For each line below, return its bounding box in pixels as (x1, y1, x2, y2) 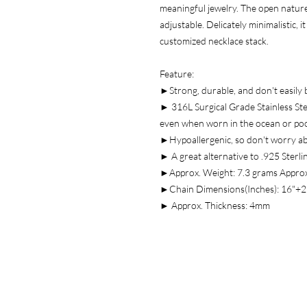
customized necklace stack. (160, 35, 269, 47)
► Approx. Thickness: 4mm (160, 199, 270, 211)
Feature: (160, 68, 194, 79)
